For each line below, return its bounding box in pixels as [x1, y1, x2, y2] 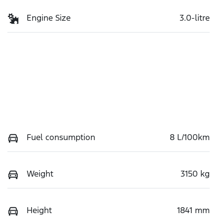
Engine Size [27, 12, 71, 23]
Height [27, 204, 52, 216]
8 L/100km [170, 131, 210, 143]
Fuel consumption [27, 131, 95, 143]
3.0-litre [180, 12, 210, 23]
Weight [27, 168, 53, 179]
